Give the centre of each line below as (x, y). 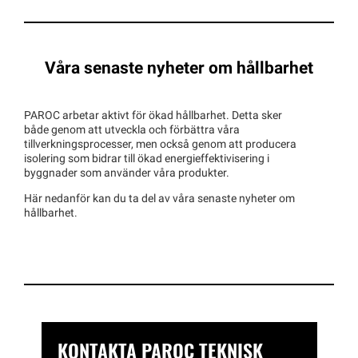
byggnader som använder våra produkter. (128, 173)
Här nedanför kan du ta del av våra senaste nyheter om (159, 199)
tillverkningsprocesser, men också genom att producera (160, 145)
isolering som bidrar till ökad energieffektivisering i (147, 159)
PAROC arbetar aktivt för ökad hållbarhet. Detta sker (153, 116)
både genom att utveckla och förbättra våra (132, 130)
